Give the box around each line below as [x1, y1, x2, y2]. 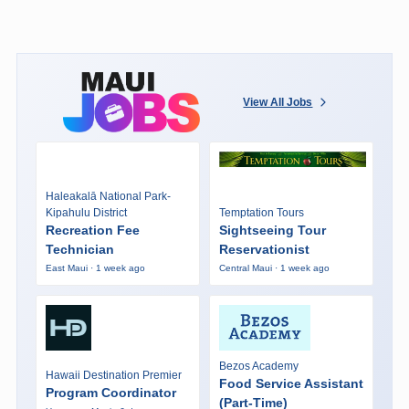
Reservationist [218, 241, 309, 257]
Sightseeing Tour [218, 222, 326, 237]
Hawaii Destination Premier [45, 369, 182, 383]
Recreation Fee [45, 222, 140, 237]
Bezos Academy [218, 359, 299, 372]
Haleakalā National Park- [45, 189, 171, 203]
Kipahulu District [45, 205, 127, 219]
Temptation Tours [218, 205, 304, 219]
